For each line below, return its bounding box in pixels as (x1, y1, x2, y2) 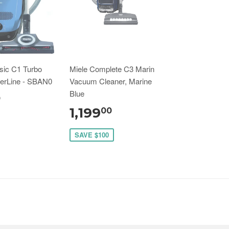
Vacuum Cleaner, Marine (70, 75, 152, 86)
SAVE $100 (75, 129, 109, 140)
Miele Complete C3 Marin (70, 63, 154, 74)
